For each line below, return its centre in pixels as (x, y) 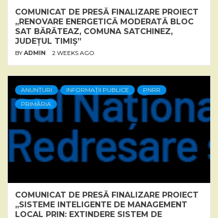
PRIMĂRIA (36, 104)
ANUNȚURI (36, 90)
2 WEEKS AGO (73, 53)
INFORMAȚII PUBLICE (98, 90)
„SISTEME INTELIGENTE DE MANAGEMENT (101, 204)
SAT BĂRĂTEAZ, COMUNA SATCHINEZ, (94, 31)
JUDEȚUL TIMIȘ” (48, 41)
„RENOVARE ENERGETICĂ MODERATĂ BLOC (104, 21)
